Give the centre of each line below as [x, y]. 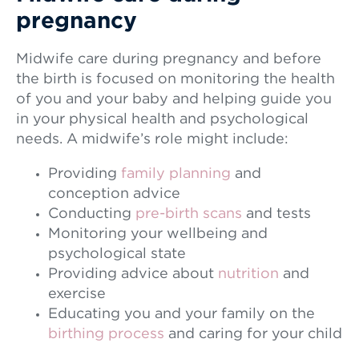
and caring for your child [253, 334]
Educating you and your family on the [182, 314]
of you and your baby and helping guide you [174, 99]
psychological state [117, 254]
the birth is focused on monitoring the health [175, 79]
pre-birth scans [189, 214]
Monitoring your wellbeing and [158, 234]
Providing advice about [133, 274]
